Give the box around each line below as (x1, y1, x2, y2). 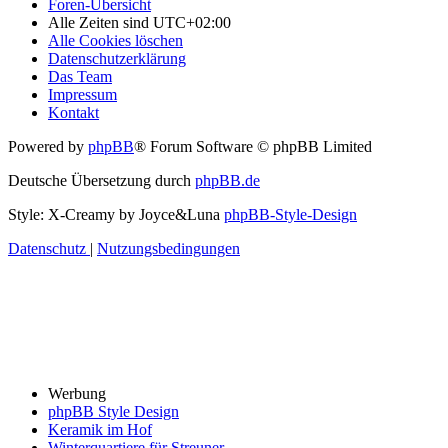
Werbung (48, 385, 106, 403)
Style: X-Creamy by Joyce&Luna (8, 205, 224, 223)
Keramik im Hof (48, 421, 152, 439)
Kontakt (48, 103, 99, 121)
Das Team (48, 67, 112, 85)
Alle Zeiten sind (48, 13, 153, 31)
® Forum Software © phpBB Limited (134, 137, 372, 155)
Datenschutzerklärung (48, 49, 186, 67)
